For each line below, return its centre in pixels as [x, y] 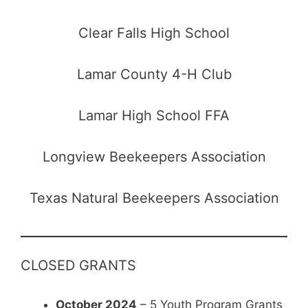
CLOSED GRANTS [78, 266]
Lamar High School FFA [154, 115]
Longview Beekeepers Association [154, 156]
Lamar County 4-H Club [154, 74]
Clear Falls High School [154, 33]
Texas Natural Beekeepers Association [154, 198]
